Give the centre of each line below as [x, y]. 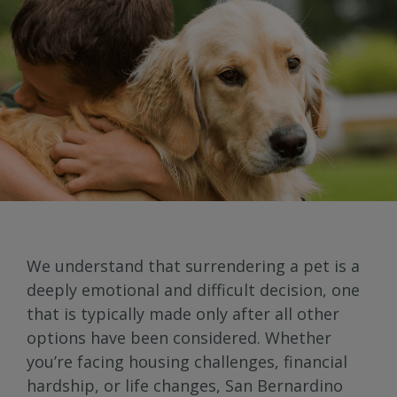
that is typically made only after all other [183, 314]
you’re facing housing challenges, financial [187, 362]
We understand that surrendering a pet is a [193, 266]
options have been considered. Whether [179, 338]
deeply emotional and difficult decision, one [193, 290]
